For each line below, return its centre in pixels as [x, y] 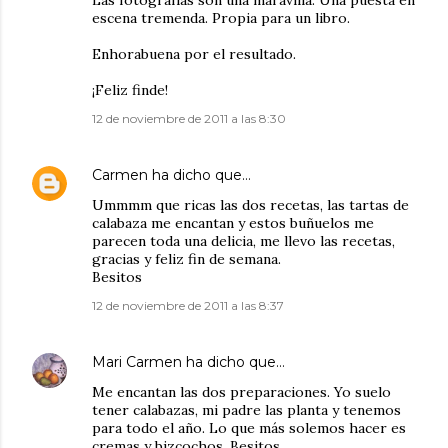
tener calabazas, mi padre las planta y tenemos [246, 410]
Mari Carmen [137, 362]
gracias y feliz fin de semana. [186, 259]
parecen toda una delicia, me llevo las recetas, [243, 241]
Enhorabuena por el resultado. [194, 54]
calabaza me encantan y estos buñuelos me [233, 223]
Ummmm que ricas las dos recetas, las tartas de [250, 205]
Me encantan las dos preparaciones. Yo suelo [241, 392]
